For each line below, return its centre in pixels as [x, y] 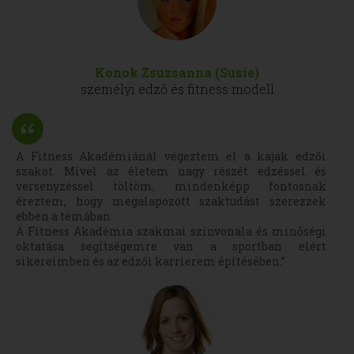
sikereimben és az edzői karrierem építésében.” [151, 261]
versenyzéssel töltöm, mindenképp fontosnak [171, 186]
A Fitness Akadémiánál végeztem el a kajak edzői [171, 156]
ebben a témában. [64, 216]
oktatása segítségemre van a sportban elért [171, 246]
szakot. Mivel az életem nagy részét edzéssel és [171, 171]
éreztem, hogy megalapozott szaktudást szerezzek [171, 201]
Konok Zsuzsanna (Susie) [177, 72]
